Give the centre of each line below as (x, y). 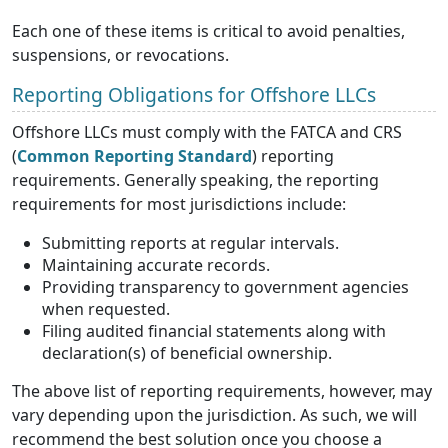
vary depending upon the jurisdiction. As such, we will (214, 414)
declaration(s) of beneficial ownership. (187, 352)
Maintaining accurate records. (156, 264)
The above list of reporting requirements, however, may (222, 390)
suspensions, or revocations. (120, 54)
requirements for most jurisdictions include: (179, 203)
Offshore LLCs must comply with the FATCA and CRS (207, 131)
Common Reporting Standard (134, 155)
